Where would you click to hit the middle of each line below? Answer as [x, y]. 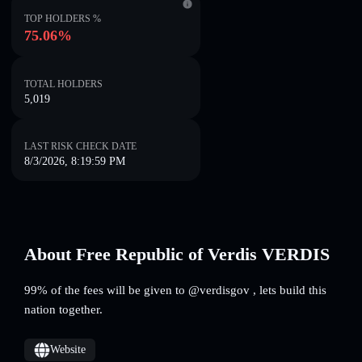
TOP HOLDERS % [63, 19]
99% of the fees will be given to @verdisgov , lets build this [175, 290]
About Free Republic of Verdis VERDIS [177, 254]
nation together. [63, 309]
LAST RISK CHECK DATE [80, 146]
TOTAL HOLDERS [63, 84]
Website [68, 349]
